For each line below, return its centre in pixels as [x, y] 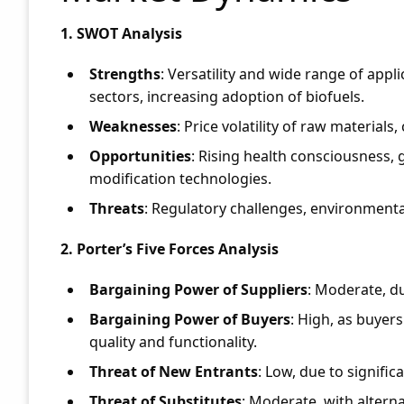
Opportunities [140, 156]
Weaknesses [133, 126]
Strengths [125, 74]
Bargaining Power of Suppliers [198, 289]
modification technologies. [180, 179]
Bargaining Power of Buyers [190, 319]
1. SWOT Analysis [121, 33]
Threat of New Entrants [174, 372]
